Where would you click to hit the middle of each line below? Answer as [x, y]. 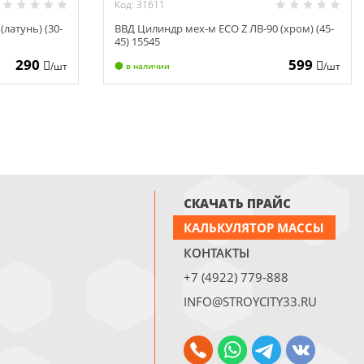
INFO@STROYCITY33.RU [251, 302]
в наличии [147, 65]
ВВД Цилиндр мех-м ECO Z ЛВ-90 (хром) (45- [225, 29]
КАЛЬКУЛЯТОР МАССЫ [254, 228]
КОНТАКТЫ [217, 252]
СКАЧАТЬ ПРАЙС [238, 203]
